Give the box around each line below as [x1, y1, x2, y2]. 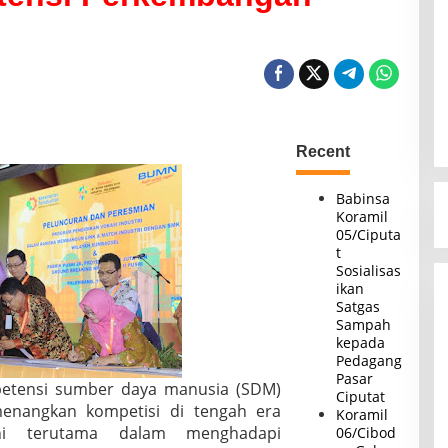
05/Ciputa [336, 225, 402, 244]
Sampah [336, 315, 392, 334]
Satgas [336, 297, 381, 316]
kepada [336, 333, 386, 352]
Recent [296, 143, 351, 160]
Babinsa [336, 189, 391, 208]
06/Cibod [336, 423, 397, 442]
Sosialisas [336, 261, 402, 280]
